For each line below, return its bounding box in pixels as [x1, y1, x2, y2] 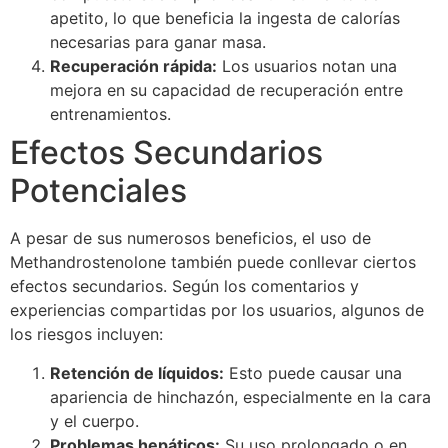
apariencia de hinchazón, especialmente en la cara [50, 386, 431, 407]
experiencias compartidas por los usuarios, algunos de [10, 300, 424, 321]
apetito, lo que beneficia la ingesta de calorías [50, 8, 400, 29]
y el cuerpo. [50, 410, 139, 431]
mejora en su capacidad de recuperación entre [50, 80, 403, 101]
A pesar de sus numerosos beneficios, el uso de [10, 228, 371, 249]
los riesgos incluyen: [10, 324, 163, 345]
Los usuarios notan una [217, 56, 397, 77]
